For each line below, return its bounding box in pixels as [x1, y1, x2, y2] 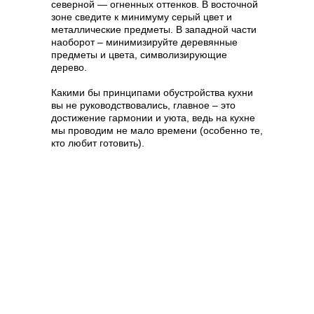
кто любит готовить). [51, 137, 144, 149]
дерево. [51, 62, 87, 74]
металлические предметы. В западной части [51, 24, 257, 36]
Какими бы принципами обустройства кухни [51, 87, 253, 99]
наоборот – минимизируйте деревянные [51, 36, 238, 48]
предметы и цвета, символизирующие [51, 49, 227, 61]
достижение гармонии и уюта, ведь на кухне [51, 112, 255, 124]
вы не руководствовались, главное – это [51, 100, 235, 111]
